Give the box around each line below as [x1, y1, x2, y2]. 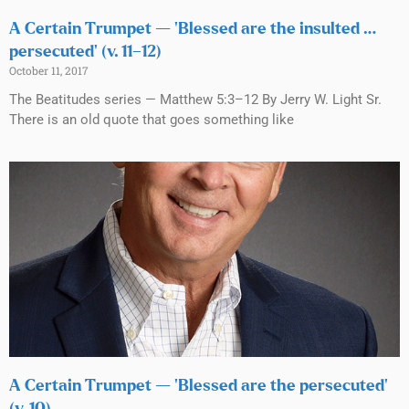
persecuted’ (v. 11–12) [9, 43, 162, 60]
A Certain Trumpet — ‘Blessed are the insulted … [9, 20, 375, 37]
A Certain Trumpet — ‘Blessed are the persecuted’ [9, 377, 388, 394]
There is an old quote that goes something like [9, 110, 294, 128]
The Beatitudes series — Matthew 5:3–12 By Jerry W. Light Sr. [9, 90, 382, 108]
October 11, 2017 [9, 62, 89, 78]
